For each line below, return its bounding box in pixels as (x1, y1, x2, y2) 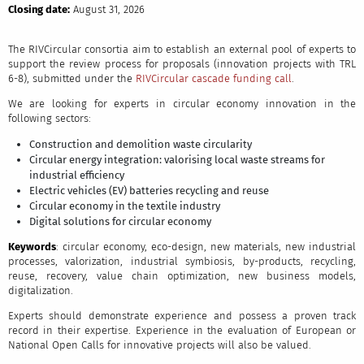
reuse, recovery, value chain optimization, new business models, (7, 270, 357, 283)
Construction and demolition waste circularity (28, 138, 254, 151)
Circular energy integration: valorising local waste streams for (28, 154, 325, 167)
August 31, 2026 (69, 3, 145, 16)
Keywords (7, 240, 56, 253)
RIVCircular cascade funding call (135, 72, 292, 85)
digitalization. (7, 284, 76, 297)
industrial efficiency (28, 169, 127, 182)
